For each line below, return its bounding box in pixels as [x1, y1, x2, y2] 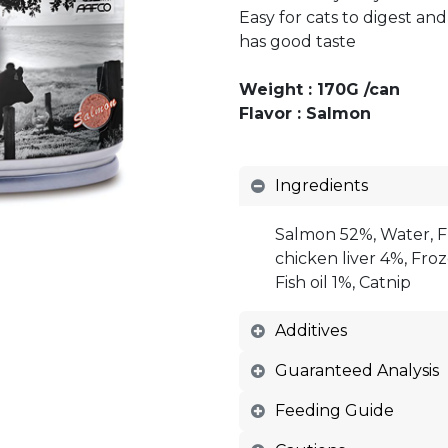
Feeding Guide [275, 401, 394, 420]
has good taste [239, 32, 356, 51]
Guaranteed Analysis [275, 361, 439, 380]
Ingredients [275, 176, 368, 195]
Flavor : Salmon [239, 104, 371, 123]
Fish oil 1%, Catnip [275, 273, 411, 292]
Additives [275, 321, 347, 340]
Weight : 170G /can [239, 80, 400, 99]
